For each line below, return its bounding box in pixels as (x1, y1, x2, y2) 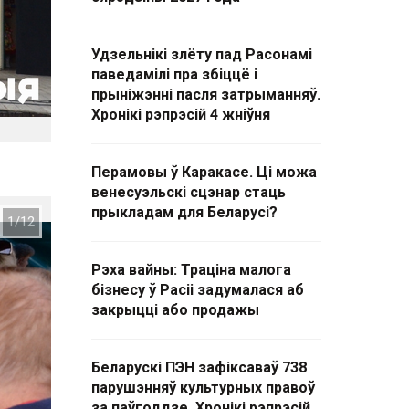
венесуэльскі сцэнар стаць (91, 184, 286, 201)
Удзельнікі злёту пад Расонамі (91, 46, 312, 63)
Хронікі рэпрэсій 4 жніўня (91, 106, 270, 123)
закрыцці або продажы (91, 301, 259, 319)
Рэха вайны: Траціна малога (91, 261, 291, 278)
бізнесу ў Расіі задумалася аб (91, 281, 304, 299)
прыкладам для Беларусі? (91, 204, 278, 221)
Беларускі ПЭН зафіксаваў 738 (91, 359, 307, 376)
